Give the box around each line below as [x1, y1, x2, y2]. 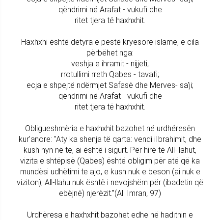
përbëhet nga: [86, 48, 134, 57]
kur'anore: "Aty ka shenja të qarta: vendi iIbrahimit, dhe [19, 134, 201, 144]
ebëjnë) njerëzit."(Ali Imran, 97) [59, 188, 161, 198]
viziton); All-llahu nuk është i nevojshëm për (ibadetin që [17, 177, 203, 187]
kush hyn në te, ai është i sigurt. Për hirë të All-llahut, [24, 145, 196, 155]
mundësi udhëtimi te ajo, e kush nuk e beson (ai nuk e [20, 166, 200, 176]
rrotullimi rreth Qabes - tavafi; [61, 69, 159, 79]
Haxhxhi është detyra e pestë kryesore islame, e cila [21, 37, 199, 47]
